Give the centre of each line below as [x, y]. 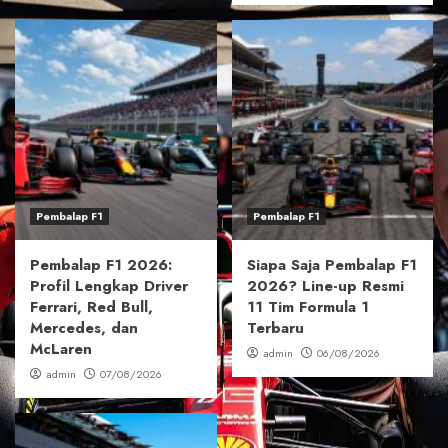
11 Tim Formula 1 [307, 307]
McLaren [61, 349]
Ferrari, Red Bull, [91, 307]
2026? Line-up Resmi [325, 286]
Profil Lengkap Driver [109, 286]
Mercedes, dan [84, 328]
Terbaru [275, 328]
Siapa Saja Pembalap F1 [331, 265]
